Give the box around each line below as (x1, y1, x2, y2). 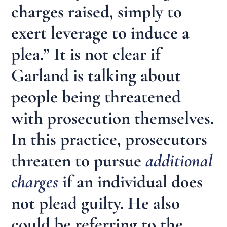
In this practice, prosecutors (11, 129, 208, 150)
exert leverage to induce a (11, 22, 190, 44)
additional (145, 150, 213, 172)
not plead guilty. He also (11, 193, 180, 214)
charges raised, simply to (11, 1, 182, 23)
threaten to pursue (11, 150, 146, 172)
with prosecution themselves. (11, 107, 214, 129)
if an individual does (58, 171, 203, 193)
